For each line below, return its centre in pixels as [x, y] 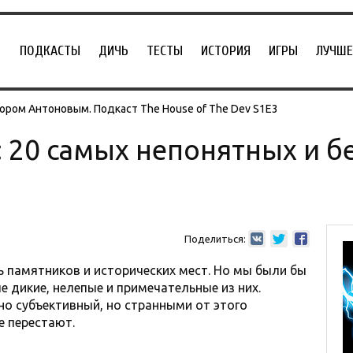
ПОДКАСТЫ [50, 51]
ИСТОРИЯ [226, 51]
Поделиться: [215, 239]
